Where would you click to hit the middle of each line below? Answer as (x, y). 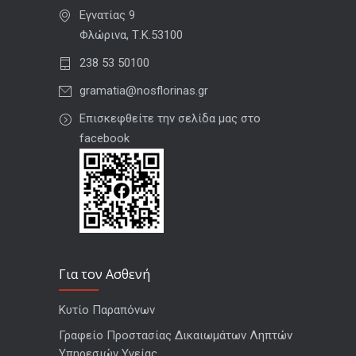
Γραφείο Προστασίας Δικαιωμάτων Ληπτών (176, 335)
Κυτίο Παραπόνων (107, 310)
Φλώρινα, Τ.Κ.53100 (131, 35)
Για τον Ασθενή (104, 274)
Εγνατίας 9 (107, 15)
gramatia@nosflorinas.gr (144, 91)
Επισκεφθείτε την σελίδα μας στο (170, 118)
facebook (104, 138)
